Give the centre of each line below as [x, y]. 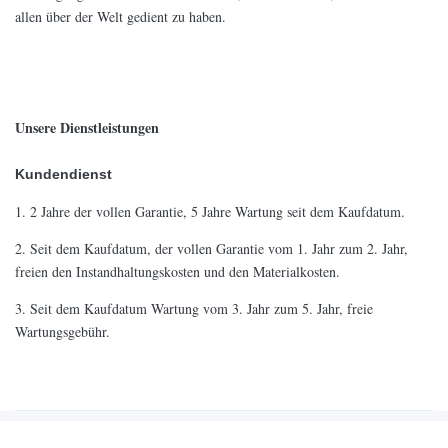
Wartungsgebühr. [62, 332]
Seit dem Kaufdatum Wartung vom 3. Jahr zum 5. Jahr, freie [201, 309]
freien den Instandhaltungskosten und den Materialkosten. [177, 272]
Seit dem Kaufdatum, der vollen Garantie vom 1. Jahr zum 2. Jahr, [219, 249]
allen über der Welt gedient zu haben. [120, 17]
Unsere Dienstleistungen [87, 128]
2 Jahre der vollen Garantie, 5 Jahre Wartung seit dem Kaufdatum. [217, 212]
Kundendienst [63, 174]
